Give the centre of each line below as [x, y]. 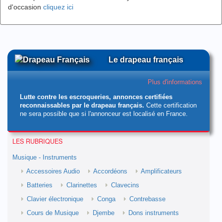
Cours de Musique [53, 213]
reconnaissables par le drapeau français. [82, 106]
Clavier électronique [55, 199]
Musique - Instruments [45, 158]
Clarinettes [82, 185]
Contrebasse [147, 199]
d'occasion [26, 7]
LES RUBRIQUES [37, 141]
